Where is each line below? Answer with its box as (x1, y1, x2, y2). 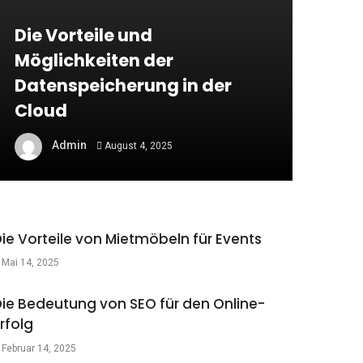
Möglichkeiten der (14, 48, 173, 72)
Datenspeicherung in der (14, 73, 232, 97)
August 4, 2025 (105, 139, 173, 152)
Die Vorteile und (14, 23, 152, 47)
